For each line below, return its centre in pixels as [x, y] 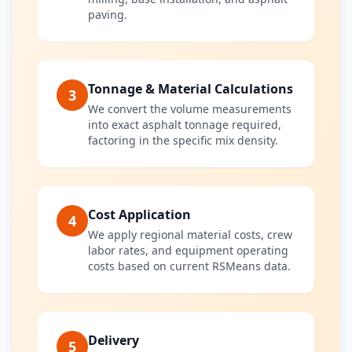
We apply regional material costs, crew [190, 235]
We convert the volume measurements [190, 109]
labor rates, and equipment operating [188, 250]
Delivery [114, 340]
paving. [108, 15]
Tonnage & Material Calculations [191, 89]
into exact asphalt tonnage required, [185, 125]
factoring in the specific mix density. [183, 140]
